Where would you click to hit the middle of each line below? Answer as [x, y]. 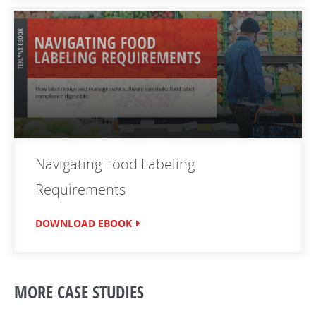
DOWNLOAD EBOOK [84, 223]
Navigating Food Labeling [115, 164]
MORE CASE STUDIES [79, 292]
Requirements [80, 189]
